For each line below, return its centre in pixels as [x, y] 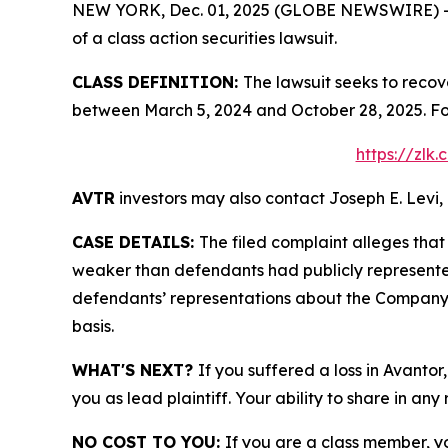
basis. [93, 325]
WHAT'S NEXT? [135, 369]
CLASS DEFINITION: [157, 81]
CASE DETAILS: [135, 241]
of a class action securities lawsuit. [204, 37]
